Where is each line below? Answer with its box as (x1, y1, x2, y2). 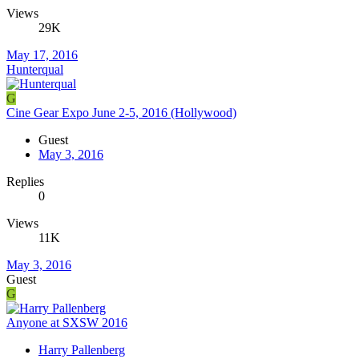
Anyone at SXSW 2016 (6, 315, 127, 329)
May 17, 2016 (6, 47, 78, 62)
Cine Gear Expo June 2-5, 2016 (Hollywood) (6, 105, 236, 119)
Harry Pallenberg (38, 342, 125, 357)
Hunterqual (6, 62, 63, 76)
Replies (6, 174, 44, 188)
